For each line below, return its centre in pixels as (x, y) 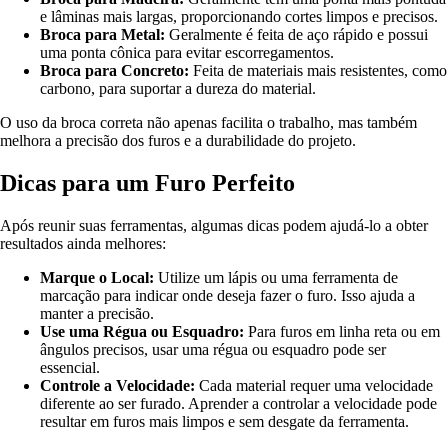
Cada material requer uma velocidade (314, 386)
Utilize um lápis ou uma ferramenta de (276, 278)
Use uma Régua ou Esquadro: (142, 332)
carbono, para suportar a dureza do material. (178, 89)
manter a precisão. (97, 314)
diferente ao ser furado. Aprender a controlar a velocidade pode (238, 404)
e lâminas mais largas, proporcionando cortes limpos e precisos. (239, 17)
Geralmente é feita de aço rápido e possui (296, 35)
